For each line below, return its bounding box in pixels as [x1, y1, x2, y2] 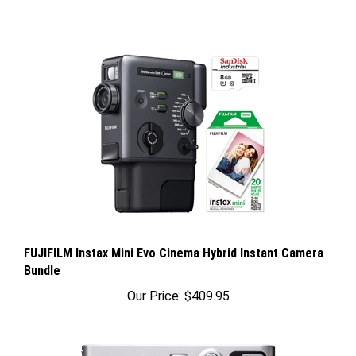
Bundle [24, 248, 60, 263]
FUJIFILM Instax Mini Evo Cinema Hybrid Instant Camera [24, 230, 323, 246]
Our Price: [126, 273, 181, 288]
